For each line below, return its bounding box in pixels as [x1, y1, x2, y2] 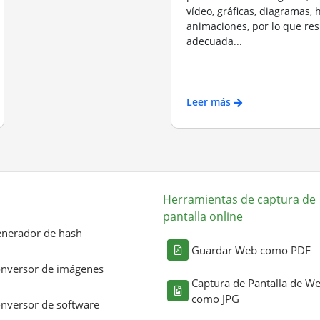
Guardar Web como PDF [191, 243, 311, 257]
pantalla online [163, 209, 243, 224]
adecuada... [186, 34, 242, 48]
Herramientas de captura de [163, 191, 316, 207]
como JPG [191, 291, 239, 306]
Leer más [186, 94, 231, 109]
